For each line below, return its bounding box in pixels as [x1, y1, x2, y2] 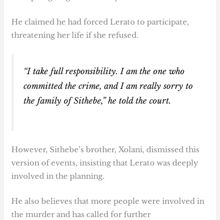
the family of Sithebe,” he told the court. [24, 96, 171, 106]
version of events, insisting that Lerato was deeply [11, 158, 199, 168]
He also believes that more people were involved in [11, 196, 205, 206]
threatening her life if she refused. [11, 30, 139, 40]
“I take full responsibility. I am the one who [24, 66, 185, 77]
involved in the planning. [11, 171, 105, 181]
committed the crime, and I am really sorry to [24, 81, 193, 91]
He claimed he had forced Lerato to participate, [11, 17, 190, 27]
